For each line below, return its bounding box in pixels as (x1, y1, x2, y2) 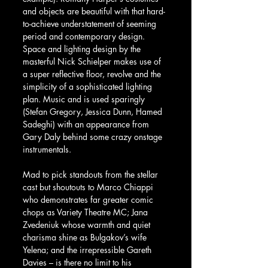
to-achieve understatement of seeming (23, 17, 159, 29)
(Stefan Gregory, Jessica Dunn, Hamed (23, 105, 165, 117)
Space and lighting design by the (23, 42, 143, 54)
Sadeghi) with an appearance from (23, 118, 151, 130)
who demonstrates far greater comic (23, 193, 156, 205)
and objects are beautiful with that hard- (23, 5, 165, 17)
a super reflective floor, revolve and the (23, 68, 163, 80)
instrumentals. (23, 143, 71, 155)
